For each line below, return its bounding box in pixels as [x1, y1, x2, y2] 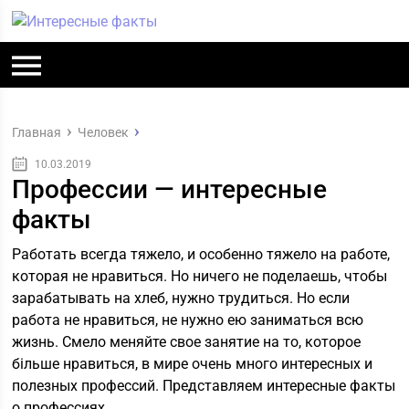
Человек [78, 125, 130, 140]
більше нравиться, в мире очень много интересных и [12, 355, 373, 372]
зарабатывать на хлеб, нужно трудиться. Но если [12, 289, 351, 307]
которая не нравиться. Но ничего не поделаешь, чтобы [12, 267, 388, 285]
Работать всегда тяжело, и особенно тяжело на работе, [12, 246, 391, 263]
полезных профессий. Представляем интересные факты [12, 377, 396, 394]
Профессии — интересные [12, 174, 328, 204]
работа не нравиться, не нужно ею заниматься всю [12, 311, 364, 329]
